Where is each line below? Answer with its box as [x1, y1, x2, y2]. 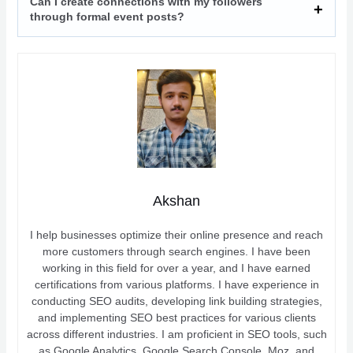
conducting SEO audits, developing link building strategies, [31, 294, 322, 307]
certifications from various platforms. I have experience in [34, 277, 319, 291]
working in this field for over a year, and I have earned [43, 261, 310, 274]
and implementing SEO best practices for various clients [37, 310, 316, 324]
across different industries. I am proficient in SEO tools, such [26, 327, 327, 340]
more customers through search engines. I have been [43, 244, 310, 258]
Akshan [153, 192, 200, 209]
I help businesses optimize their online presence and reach [30, 228, 323, 241]
